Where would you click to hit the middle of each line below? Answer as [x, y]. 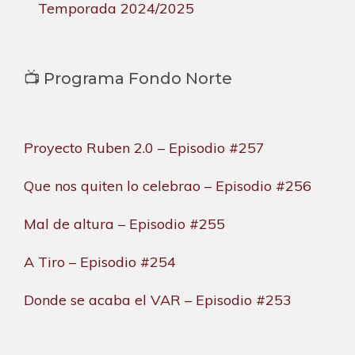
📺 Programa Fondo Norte [128, 79]
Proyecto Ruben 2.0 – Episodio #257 [144, 148]
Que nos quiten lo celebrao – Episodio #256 [168, 186]
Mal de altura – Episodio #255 [124, 224]
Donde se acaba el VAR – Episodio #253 [158, 300]
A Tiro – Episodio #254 [100, 262]
